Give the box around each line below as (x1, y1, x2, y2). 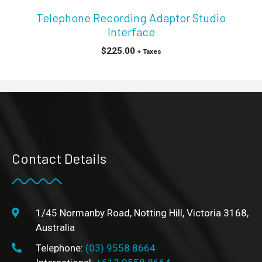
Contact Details (12, 150, 106, 167)
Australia (35, 222, 75, 233)
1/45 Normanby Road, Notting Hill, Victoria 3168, (35, 207, 249, 219)
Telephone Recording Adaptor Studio (36, 11, 226, 25)
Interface (107, 25, 155, 39)
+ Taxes (137, 47, 161, 56)
